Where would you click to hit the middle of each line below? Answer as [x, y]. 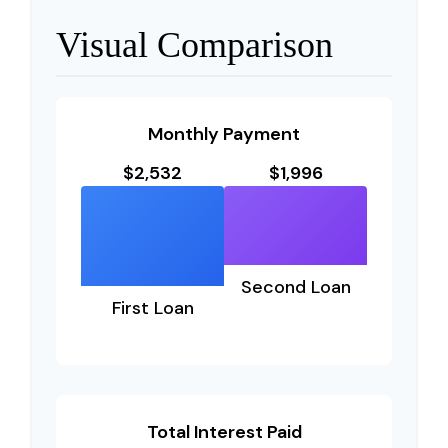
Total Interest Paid [224, 432]
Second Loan [295, 286]
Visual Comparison [194, 45]
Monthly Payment [224, 134]
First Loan [152, 308]
